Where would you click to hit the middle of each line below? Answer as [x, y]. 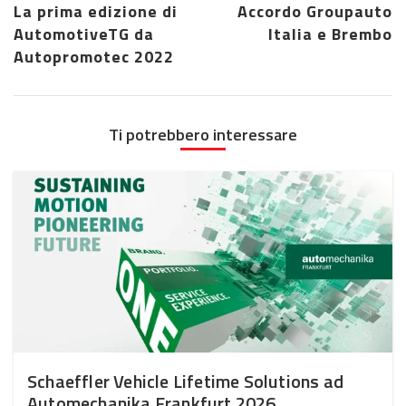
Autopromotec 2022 [94, 56]
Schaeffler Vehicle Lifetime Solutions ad [185, 381]
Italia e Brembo [330, 34]
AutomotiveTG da [84, 34]
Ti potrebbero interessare [203, 134]
